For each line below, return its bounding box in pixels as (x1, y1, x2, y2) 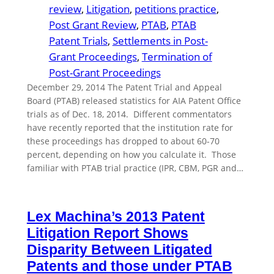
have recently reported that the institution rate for (26, 122, 233, 134)
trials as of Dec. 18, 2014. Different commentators (26, 108, 232, 120)
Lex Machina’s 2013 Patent (26, 209, 205, 225)
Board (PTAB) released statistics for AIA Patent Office (26, 95, 241, 107)
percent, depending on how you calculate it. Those (26, 149, 236, 161)
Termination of (141, 50, 212, 64)
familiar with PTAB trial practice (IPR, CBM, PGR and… (26, 162, 243, 174)
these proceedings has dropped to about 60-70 (26, 135, 220, 147)
